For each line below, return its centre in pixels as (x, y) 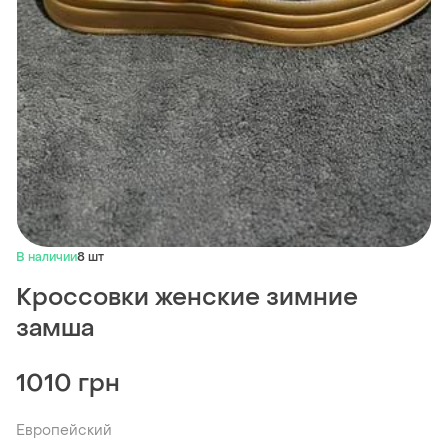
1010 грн (68, 384)
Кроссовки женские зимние (187, 298)
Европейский (64, 431)
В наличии (46, 257)
